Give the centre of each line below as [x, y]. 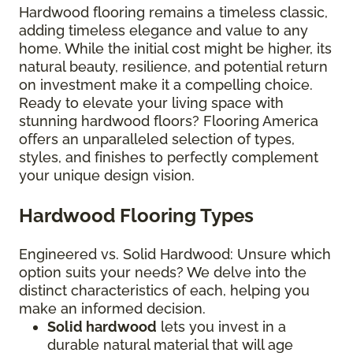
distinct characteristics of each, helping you [164, 291]
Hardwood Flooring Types [136, 216]
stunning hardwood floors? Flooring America [169, 121]
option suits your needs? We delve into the [163, 273]
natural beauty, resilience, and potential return [173, 67]
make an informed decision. [112, 309]
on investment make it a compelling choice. [166, 85]
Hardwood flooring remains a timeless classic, [173, 13]
